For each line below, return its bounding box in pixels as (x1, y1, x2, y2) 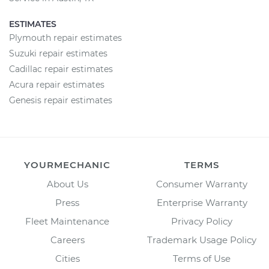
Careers (50, 234, 85, 246)
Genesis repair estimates (9, 95, 112, 106)
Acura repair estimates (9, 79, 104, 90)
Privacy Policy (171, 216, 232, 227)
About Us (46, 178, 88, 190)
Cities (55, 253, 80, 264)
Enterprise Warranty (156, 197, 247, 208)
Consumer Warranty (156, 178, 247, 190)
